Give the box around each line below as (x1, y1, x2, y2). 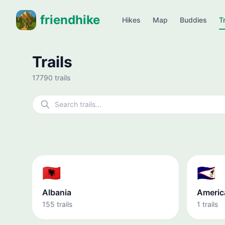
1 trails (197, 200, 218, 208)
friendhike (40, 13, 100, 27)
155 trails (42, 200, 72, 208)
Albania (42, 187, 71, 197)
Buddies (180, 16, 207, 24)
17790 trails (32, 73, 70, 82)
